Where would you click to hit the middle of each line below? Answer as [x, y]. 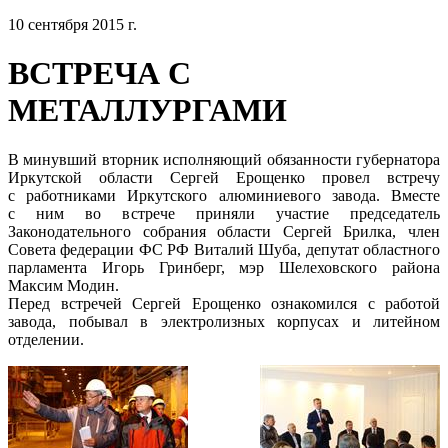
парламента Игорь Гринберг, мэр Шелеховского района [224, 267]
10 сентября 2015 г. [72, 24]
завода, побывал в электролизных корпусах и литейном [224, 321]
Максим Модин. [63, 285]
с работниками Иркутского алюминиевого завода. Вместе [224, 195]
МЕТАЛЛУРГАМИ [147, 110]
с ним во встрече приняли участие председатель [224, 213]
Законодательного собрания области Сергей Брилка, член [224, 231]
